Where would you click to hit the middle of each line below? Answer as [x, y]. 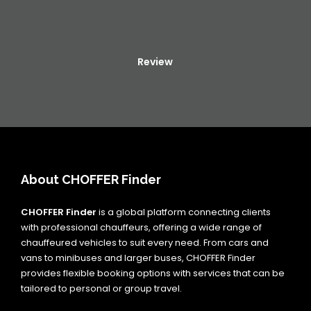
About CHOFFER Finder [91, 179]
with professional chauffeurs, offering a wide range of [141, 227]
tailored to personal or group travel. [101, 288]
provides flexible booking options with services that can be [153, 273]
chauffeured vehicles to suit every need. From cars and [145, 243]
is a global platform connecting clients [184, 212]
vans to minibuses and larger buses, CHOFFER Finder [138, 258]
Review [155, 62]
